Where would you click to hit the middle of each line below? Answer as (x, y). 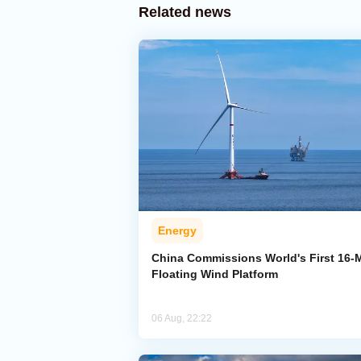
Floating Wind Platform (215, 274)
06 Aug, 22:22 (182, 319)
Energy (177, 231)
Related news (185, 12)
